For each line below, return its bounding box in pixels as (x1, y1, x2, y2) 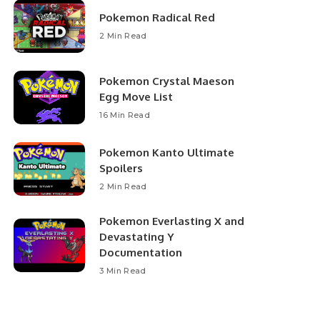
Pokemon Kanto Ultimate (99, 146, 235, 160)
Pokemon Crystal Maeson (99, 74, 235, 89)
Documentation (99, 246, 183, 260)
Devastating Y (99, 230, 175, 244)
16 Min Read (99, 110, 151, 121)
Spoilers (99, 161, 144, 176)
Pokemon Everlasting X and (99, 214, 245, 229)
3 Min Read (99, 266, 146, 276)
